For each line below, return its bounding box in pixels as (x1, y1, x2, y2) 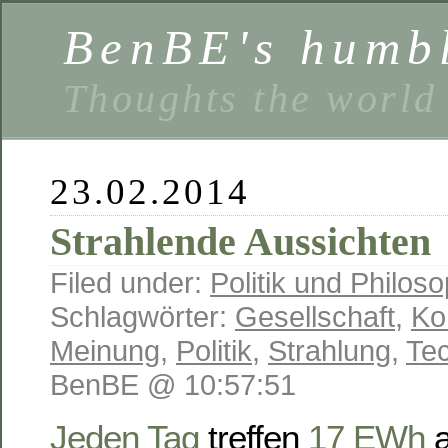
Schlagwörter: (50, 300, 235, 333)
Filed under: (50, 266, 210, 299)
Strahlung (268, 334, 391, 367)
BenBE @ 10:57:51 (50, 368, 296, 401)
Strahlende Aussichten (50, 219, 431, 264)
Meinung (50, 334, 160, 367)
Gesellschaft (235, 300, 395, 333)
